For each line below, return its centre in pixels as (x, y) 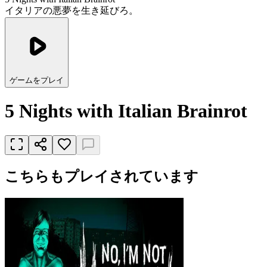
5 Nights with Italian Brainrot (126, 111)
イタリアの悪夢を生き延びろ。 (72, 10)
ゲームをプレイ (37, 80)
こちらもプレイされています (102, 176)
